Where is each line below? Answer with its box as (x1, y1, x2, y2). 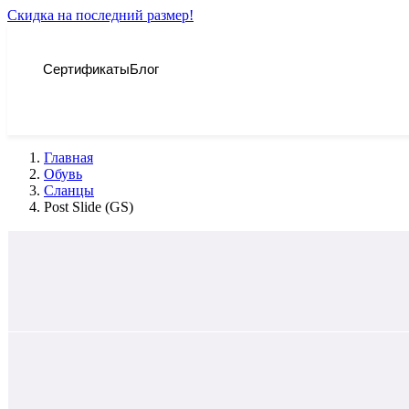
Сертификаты (43, 58, 130, 78)
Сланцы (44, 183, 94, 198)
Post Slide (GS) (44, 199, 133, 215)
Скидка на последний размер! (7, 7, 194, 23)
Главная (44, 150, 93, 165)
